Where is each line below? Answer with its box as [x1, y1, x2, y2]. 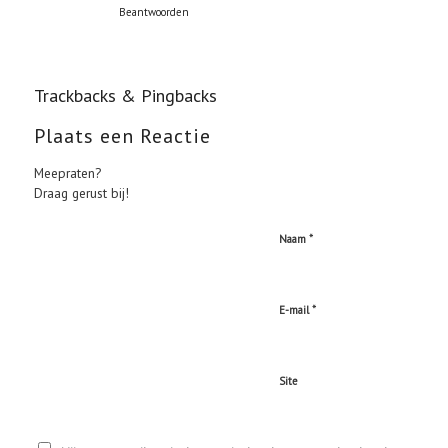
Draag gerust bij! [33, 184, 129, 203]
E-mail [278, 303, 312, 318]
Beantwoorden [118, 5, 189, 20]
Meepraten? [33, 164, 101, 183]
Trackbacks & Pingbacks [33, 84, 217, 108]
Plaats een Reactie [33, 123, 211, 150]
